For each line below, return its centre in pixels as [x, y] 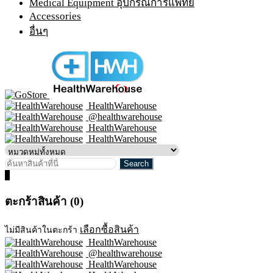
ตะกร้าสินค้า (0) [44, 202]
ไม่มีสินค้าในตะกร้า [41, 230]
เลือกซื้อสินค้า [109, 229]
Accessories [55, 16]
